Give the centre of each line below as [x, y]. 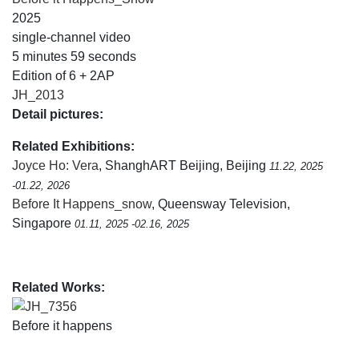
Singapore [43, 223]
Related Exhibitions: [73, 146]
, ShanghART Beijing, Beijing [184, 165]
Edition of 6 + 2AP [63, 75]
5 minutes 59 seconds [74, 56]
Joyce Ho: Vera [55, 165]
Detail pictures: [58, 114]
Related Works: [58, 287]
